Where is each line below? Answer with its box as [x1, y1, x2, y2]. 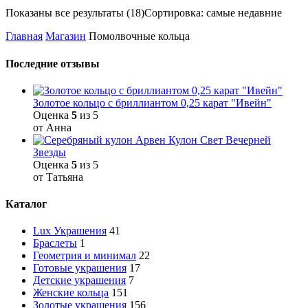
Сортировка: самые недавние [144, 7, 282, 19]
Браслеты [33, 237, 77, 250]
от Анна [33, 121, 71, 133]
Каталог [5, 198, 47, 210]
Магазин [45, 30, 86, 43]
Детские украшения [33, 274, 126, 287]
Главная [5, 30, 43, 43]
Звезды [33, 146, 66, 158]
